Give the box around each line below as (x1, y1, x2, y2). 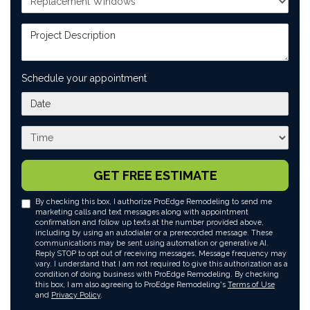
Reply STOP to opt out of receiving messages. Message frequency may (35, 249, 286, 258)
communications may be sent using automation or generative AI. (35, 239, 268, 248)
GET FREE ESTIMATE (93, 168, 217, 183)
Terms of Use (228, 280, 275, 289)
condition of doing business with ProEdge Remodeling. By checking (35, 270, 279, 279)
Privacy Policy (51, 291, 100, 300)
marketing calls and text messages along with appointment (35, 208, 248, 217)
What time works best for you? (21, 127, 171, 138)
